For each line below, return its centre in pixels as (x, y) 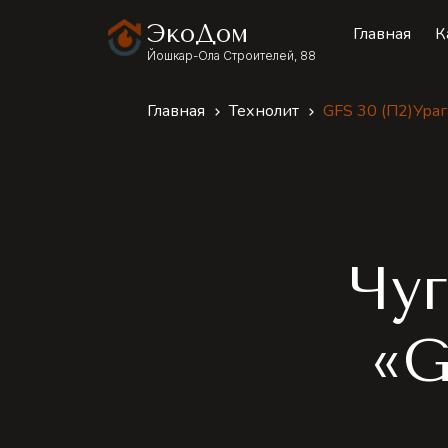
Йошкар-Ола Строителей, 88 (231, 55)
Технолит (264, 111)
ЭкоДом (197, 33)
